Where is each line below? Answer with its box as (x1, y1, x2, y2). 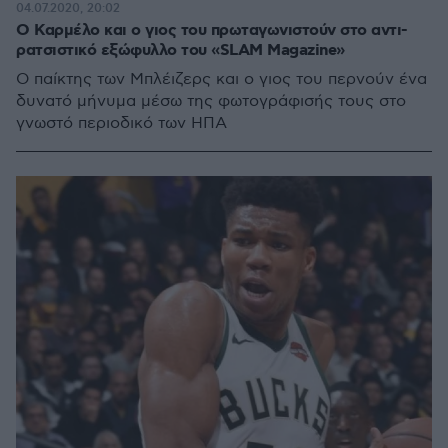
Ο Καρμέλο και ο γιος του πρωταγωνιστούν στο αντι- (16, 20, 408, 41)
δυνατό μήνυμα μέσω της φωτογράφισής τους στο (16, 92, 406, 111)
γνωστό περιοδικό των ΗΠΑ (16, 114, 227, 133)
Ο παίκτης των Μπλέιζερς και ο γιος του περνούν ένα (16, 70, 427, 89)
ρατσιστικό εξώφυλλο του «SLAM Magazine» (16, 40, 345, 61)
